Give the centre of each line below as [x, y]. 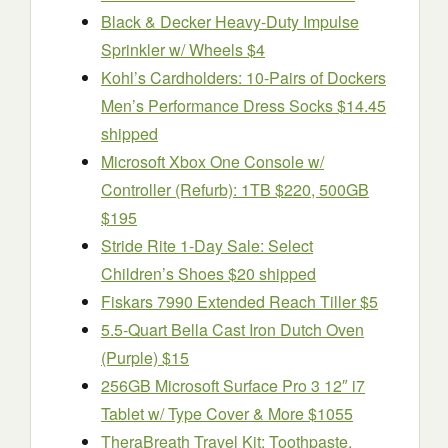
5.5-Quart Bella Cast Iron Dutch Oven [232, 330]
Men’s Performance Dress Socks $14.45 [243, 106]
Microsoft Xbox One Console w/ [212, 162]
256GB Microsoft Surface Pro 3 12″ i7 [233, 386]
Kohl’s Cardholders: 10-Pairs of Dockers [243, 78]
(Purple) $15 [145, 358]
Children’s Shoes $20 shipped [208, 274]
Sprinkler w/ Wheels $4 [183, 50]
